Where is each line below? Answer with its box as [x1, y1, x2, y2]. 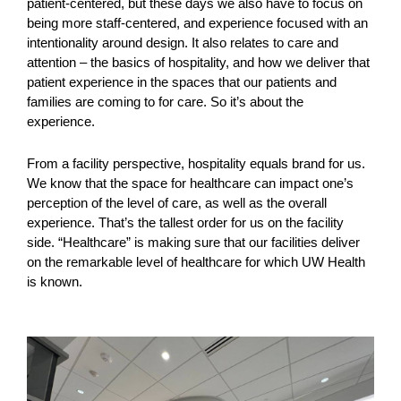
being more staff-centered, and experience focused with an [27, 15, 368, 31]
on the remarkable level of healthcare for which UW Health [27, 254, 365, 270]
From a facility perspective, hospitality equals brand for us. [27, 156, 365, 172]
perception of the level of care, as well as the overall [27, 195, 327, 211]
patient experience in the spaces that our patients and [27, 74, 337, 90]
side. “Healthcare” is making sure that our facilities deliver [27, 235, 360, 251]
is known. [27, 274, 82, 290]
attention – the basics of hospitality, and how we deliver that [27, 55, 370, 71]
